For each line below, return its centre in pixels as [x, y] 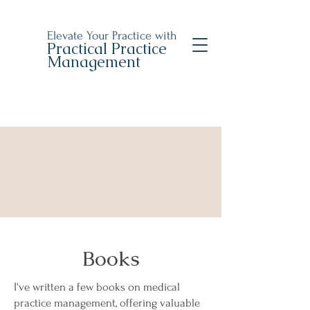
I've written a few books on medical [97, 287]
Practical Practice [107, 49]
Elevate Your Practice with [112, 36]
